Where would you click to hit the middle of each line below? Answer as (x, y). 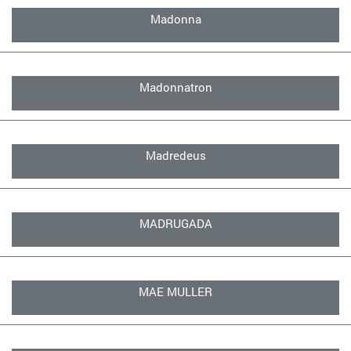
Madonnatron (175, 87)
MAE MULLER (175, 291)
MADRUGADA (175, 223)
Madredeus (175, 155)
